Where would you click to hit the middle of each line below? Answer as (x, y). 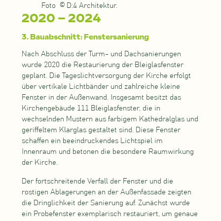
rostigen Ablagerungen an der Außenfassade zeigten (106, 192)
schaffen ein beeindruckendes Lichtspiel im (92, 141)
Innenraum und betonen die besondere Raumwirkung (108, 152)
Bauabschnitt (55, 37)
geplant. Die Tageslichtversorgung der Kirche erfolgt (106, 76)
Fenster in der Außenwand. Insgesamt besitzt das (101, 98)
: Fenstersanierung (114, 37)
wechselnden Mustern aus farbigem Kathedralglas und (110, 119)
